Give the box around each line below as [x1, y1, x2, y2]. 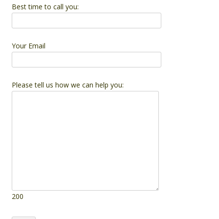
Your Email [12, 41, 45, 50]
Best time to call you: [12, 1, 79, 11]
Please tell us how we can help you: [12, 80, 124, 89]
